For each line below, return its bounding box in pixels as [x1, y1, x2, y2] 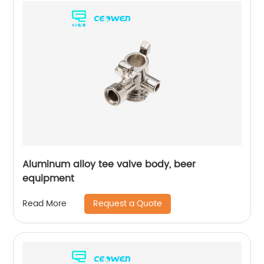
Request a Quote [93, 196, 163, 210]
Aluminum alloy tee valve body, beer [22, 156, 196, 172]
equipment [22, 170, 75, 186]
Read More [22, 197, 67, 211]
